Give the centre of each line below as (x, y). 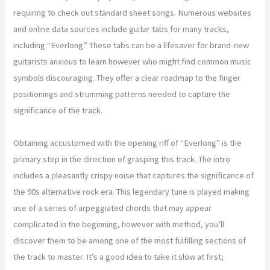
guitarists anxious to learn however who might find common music (133, 61)
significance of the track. (58, 110)
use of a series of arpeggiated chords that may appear (113, 208)
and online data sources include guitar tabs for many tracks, (121, 29)
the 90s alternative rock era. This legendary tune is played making (132, 191)
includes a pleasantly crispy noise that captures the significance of (134, 175)
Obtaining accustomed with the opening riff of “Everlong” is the (128, 143)
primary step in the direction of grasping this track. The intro (122, 159)
